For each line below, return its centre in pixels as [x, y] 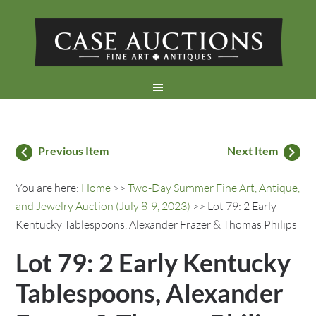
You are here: [49, 188]
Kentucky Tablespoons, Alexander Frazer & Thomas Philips [157, 224]
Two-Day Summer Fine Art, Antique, [214, 188]
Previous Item [74, 151]
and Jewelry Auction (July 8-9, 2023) [103, 206]
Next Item [252, 151]
